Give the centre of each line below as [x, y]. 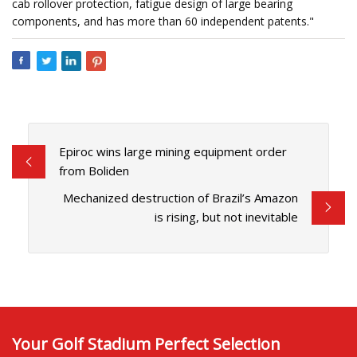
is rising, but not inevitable [227, 217]
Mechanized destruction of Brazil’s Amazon [181, 198]
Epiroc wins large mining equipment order [173, 152]
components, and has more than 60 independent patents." [163, 21]
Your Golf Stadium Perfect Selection [146, 343]
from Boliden [94, 171]
